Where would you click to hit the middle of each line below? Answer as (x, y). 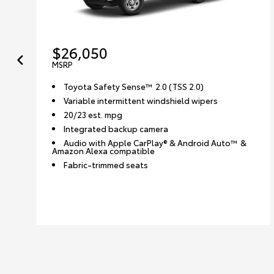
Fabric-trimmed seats (106, 164)
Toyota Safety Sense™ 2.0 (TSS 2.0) (134, 86)
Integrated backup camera (116, 128)
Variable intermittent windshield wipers (141, 100)
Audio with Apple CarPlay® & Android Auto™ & (155, 142)
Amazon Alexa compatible (103, 150)
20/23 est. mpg (93, 114)
